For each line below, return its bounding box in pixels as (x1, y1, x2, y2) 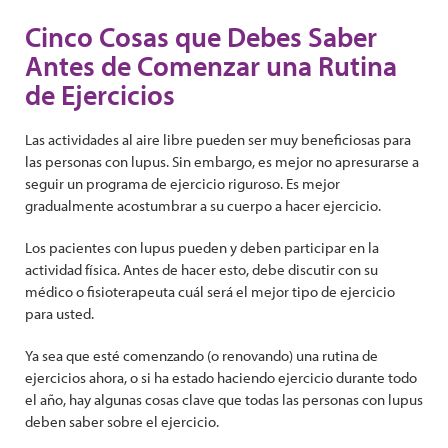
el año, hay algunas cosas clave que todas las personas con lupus (25, 390, 423, 409)
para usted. (25, 304, 94, 323)
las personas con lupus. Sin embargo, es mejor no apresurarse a (25, 152, 419, 171)
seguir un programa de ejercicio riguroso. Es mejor (25, 174, 340, 193)
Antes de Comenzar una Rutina (25, 48, 397, 83)
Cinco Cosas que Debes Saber (25, 19, 377, 54)
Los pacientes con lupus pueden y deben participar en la (25, 238, 379, 257)
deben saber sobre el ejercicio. (25, 412, 219, 431)
